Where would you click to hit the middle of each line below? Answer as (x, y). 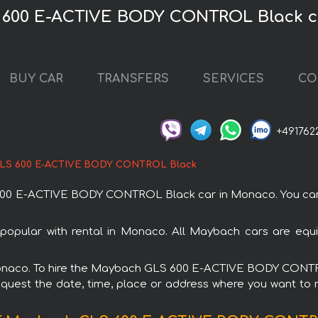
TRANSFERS (133, 79)
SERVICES (234, 79)
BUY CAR (36, 79)
